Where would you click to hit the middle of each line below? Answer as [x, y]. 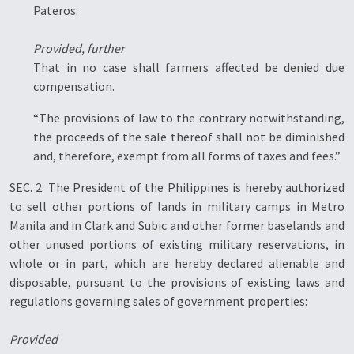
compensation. [74, 86]
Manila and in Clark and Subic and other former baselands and [177, 225]
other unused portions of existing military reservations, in [177, 244]
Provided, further [79, 48]
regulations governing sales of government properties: [158, 301]
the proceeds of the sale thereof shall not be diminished [189, 137]
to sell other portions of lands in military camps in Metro [177, 206]
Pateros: [56, 10]
